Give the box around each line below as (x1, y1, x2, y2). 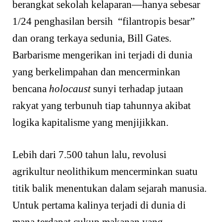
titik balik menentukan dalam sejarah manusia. (12, 182, 207, 195)
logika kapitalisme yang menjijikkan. (12, 116, 168, 128)
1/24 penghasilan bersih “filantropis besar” (12, 15, 195, 27)
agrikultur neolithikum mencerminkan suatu (12, 166, 198, 178)
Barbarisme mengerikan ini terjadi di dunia (12, 49, 192, 61)
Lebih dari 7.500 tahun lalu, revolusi (12, 149, 166, 161)
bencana (12, 82, 49, 95)
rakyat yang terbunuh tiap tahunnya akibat (12, 99, 191, 111)
